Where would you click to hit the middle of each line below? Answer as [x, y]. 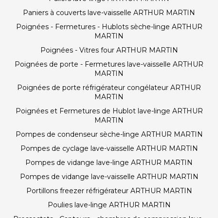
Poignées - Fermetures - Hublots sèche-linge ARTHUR [109, 27]
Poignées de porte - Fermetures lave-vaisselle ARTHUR [109, 64]
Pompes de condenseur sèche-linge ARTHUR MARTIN [109, 134]
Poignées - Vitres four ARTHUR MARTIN [109, 50]
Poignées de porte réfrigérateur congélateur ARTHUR [109, 88]
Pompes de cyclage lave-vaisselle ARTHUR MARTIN [109, 148]
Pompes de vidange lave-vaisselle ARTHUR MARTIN [109, 177]
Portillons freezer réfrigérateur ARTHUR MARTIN [109, 191]
